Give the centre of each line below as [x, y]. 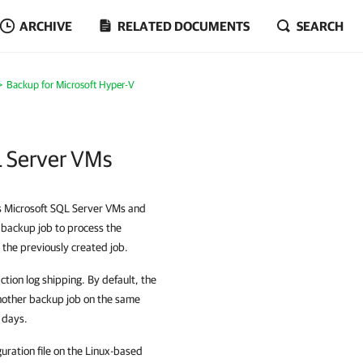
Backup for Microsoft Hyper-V [70, 85]
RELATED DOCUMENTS [184, 26]
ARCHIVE [46, 26]
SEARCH [320, 26]
